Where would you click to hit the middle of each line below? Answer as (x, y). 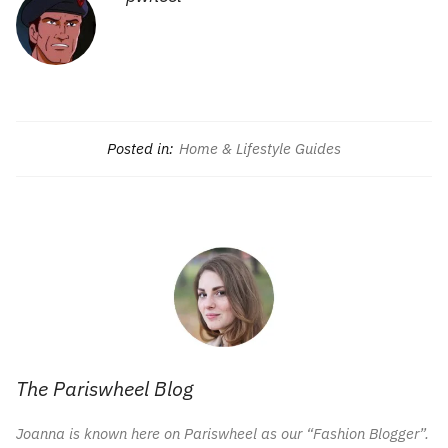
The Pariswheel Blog (104, 388)
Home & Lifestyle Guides (260, 148)
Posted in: (140, 148)
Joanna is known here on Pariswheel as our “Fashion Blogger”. (222, 433)
